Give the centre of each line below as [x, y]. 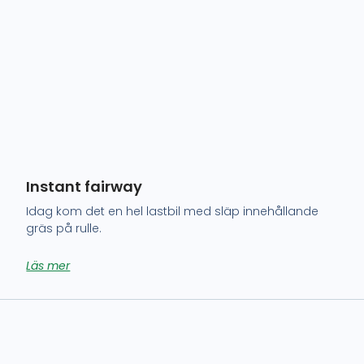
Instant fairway [84, 187]
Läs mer [48, 266]
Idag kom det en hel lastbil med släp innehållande [173, 212]
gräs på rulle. [64, 229]
